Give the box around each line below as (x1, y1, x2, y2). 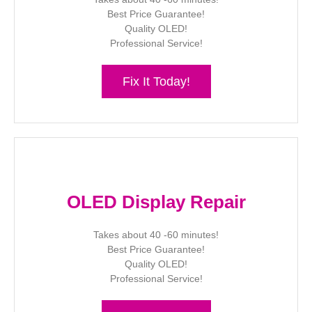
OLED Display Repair (66, 191, 246, 212)
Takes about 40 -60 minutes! (93, 228, 219, 240)
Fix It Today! (122, 74, 190, 88)
